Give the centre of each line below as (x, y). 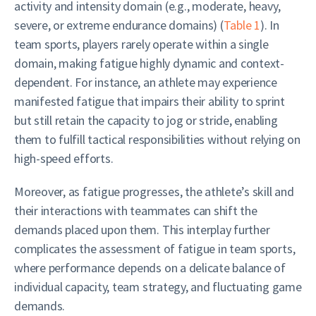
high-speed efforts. (64, 158)
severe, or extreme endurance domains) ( (119, 25)
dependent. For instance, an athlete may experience (146, 82)
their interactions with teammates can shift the (136, 211)
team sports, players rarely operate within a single (141, 44)
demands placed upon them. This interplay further (142, 230)
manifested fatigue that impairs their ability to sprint (150, 101)
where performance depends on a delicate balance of (150, 268)
